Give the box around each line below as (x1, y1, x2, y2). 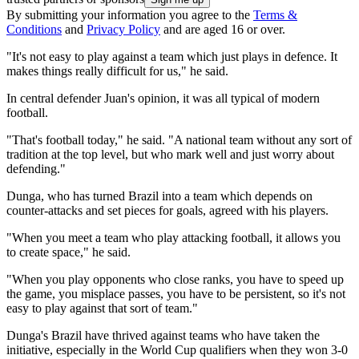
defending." (6, 162, 66, 176)
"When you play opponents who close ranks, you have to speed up (6, 272, 344, 287)
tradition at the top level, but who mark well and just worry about (6, 147, 334, 162)
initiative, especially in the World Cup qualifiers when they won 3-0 (6, 343, 348, 357)
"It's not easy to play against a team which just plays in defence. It (6, 50, 337, 64)
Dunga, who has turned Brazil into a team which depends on (6, 189, 313, 204)
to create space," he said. (6, 245, 131, 260)
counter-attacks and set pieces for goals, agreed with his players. (6, 204, 329, 218)
